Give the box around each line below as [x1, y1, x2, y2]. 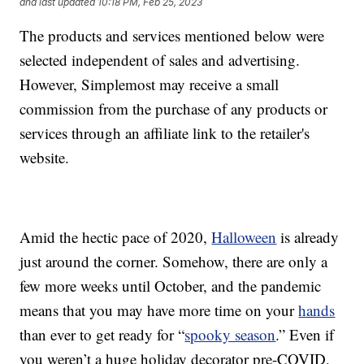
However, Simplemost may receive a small [19, 74, 279, 95]
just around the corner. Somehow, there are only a [19, 251, 328, 272]
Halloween [211, 227, 277, 248]
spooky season [184, 324, 276, 345]
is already [276, 227, 340, 248]
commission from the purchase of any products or [19, 98, 328, 119]
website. [19, 147, 70, 168]
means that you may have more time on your [19, 300, 299, 321]
